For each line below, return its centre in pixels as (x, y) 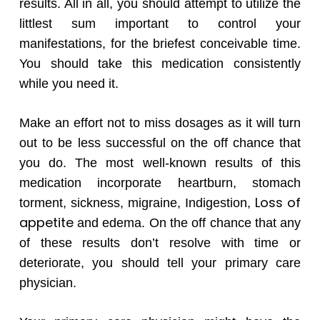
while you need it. (69, 84)
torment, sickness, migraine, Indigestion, (137, 203)
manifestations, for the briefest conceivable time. (160, 44)
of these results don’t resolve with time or (160, 243)
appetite (46, 223)
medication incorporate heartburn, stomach (160, 183)
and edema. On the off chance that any (187, 223)
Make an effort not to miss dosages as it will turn (160, 123)
